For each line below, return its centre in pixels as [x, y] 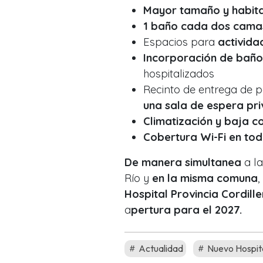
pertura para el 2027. [186, 210]
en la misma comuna [203, 178]
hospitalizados [179, 73]
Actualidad [160, 248]
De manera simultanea [183, 162]
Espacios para [181, 42]
